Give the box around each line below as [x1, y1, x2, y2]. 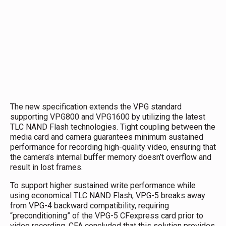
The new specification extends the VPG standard [10, 101, 182, 111]
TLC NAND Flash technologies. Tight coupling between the [10, 122, 215, 132]
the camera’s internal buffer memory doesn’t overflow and [10, 152, 211, 162]
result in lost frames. [10, 162, 93, 172]
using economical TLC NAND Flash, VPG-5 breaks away [10, 190, 205, 200]
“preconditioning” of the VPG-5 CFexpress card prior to [10, 210, 203, 220]
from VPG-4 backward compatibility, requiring [10, 200, 169, 210]
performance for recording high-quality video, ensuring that [10, 142, 216, 152]
